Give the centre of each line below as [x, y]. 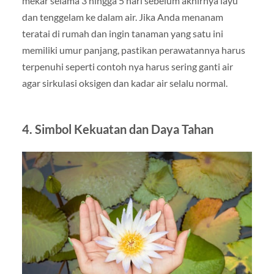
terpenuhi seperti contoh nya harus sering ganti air [127, 66]
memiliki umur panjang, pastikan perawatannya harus [133, 50]
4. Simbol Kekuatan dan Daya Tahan [117, 129]
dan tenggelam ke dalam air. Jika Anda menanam [122, 17]
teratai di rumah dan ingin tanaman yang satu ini [122, 33]
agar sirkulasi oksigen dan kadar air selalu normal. [124, 83]
